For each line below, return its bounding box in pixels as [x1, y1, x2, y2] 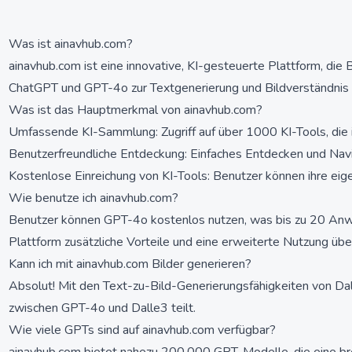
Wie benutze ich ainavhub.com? [9, 189, 178, 207]
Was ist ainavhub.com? [9, 35, 133, 53]
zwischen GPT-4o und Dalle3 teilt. [9, 299, 196, 317]
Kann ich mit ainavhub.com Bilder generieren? [9, 255, 251, 273]
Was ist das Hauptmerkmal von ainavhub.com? [9, 101, 262, 119]
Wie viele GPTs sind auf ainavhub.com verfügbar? [9, 321, 276, 339]
